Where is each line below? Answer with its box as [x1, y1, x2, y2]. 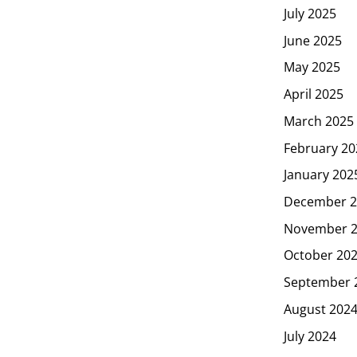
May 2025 [284, 58, 340, 76]
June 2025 [284, 31, 342, 49]
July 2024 [284, 327, 336, 345]
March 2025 [284, 112, 354, 130]
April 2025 [284, 84, 343, 103]
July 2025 [284, 4, 336, 22]
